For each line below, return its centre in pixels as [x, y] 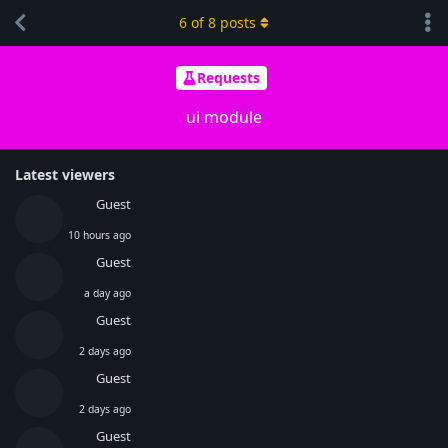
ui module [224, 116]
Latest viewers [65, 174]
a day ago [107, 292]
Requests [228, 78]
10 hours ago [99, 234]
